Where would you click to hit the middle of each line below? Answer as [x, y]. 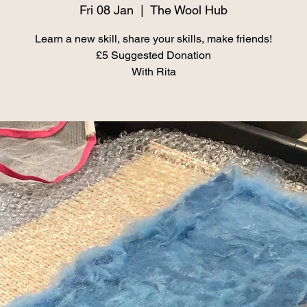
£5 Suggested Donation [153, 55]
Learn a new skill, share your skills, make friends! [153, 39]
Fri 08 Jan [107, 10]
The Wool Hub [189, 10]
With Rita [153, 72]
